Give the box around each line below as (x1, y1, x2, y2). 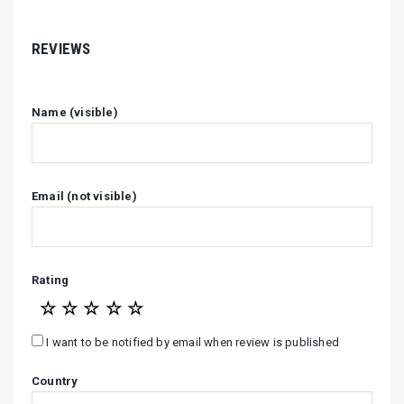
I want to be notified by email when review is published (43, 335, 339, 349)
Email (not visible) (32, 188, 137, 203)
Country (32, 373, 78, 388)
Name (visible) (32, 105, 118, 119)
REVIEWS (32, 39, 91, 58)
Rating (32, 272, 69, 287)
